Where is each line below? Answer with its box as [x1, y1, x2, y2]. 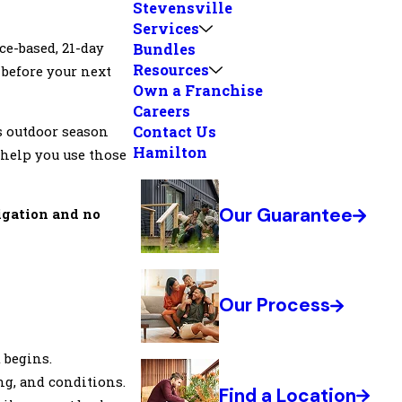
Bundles [132, 39, 196, 59]
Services [132, 19, 199, 39]
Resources [132, 60, 209, 80]
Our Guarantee [219, 203, 354, 229]
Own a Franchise [132, 81, 263, 100]
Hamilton [132, 143, 207, 162]
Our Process [219, 293, 331, 319]
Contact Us [132, 122, 216, 142]
